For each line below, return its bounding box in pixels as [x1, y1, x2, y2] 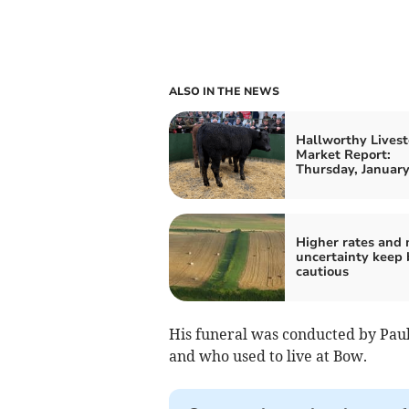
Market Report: [295, 145, 391, 163]
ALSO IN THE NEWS [168, 83, 279, 99]
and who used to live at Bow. [168, 346, 367, 365]
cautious [295, 262, 349, 280]
